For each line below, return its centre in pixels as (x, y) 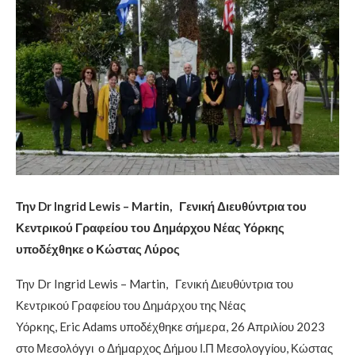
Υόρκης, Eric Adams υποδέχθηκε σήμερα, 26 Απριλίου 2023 (170, 327)
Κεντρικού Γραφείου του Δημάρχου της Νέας (131, 305)
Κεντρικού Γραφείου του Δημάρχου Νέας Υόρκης (150, 228)
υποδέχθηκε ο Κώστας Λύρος (98, 249)
